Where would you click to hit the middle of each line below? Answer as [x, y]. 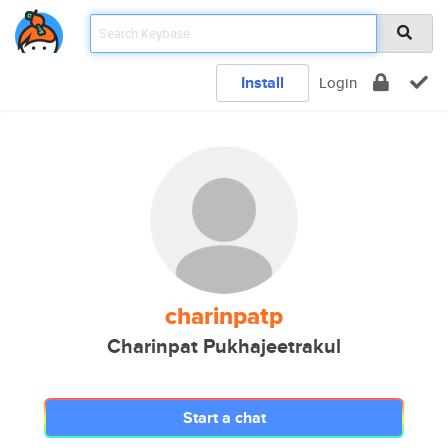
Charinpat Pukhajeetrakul [224, 346]
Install [262, 82]
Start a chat [224, 417]
